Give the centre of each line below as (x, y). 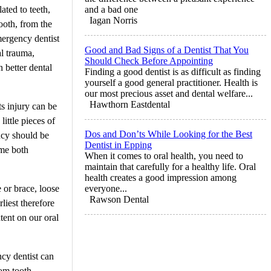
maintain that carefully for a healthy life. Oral (170, 166)
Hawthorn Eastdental (130, 104)
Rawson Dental (119, 199)
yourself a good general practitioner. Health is (171, 82)
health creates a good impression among (161, 177)
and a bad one (111, 9)
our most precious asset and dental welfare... (169, 93)
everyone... (106, 188)
